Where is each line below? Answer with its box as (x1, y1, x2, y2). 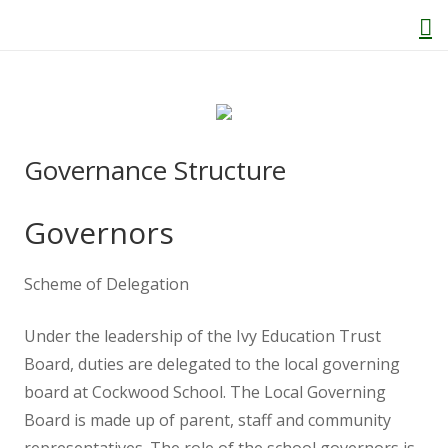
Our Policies (219, 410, 309, 432)
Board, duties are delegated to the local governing (24, 353, 400, 375)
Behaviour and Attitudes (173, 294, 355, 316)
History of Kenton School (170, 352, 358, 374)
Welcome (230, 236, 298, 258)
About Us (209, 178, 279, 200)
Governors (24, 212, 174, 253)
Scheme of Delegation (24, 273, 189, 295)
